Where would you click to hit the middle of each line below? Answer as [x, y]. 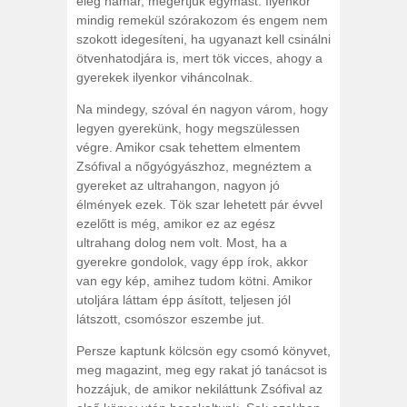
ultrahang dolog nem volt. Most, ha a [182, 243]
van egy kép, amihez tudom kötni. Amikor [194, 281]
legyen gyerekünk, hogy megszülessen [188, 128]
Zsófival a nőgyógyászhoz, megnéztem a [194, 166]
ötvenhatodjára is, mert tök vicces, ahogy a [199, 58]
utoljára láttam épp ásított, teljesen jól [184, 300]
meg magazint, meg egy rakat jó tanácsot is [202, 370]
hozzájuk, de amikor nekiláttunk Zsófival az [199, 389]
